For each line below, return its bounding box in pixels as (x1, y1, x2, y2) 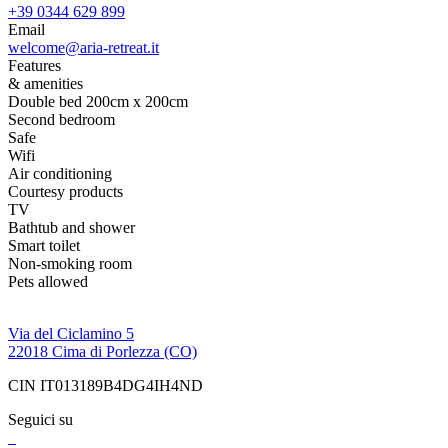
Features (8, 56, 61, 74)
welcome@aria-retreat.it (8, 38, 159, 56)
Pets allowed (8, 272, 88, 290)
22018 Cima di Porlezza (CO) (8, 342, 197, 360)
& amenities (8, 74, 83, 92)
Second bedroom (8, 110, 115, 128)
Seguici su (8, 410, 73, 428)
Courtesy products (8, 182, 123, 200)
